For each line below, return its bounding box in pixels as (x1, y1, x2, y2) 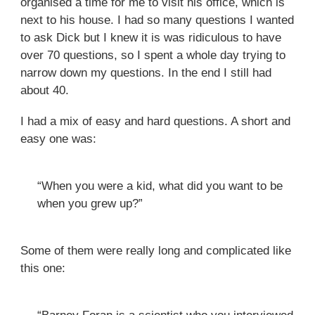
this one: (20, 262, 65, 276)
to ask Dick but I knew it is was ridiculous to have (20, 30, 281, 44)
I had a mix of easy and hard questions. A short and (20, 115, 290, 129)
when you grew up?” (37, 197, 143, 211)
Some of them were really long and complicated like (20, 244, 291, 258)
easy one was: (20, 132, 96, 146)
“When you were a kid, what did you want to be (37, 179, 283, 193)
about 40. (20, 83, 69, 97)
